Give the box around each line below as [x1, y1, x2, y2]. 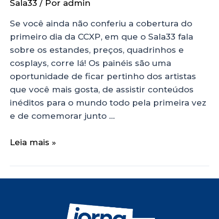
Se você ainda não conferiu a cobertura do [10, 18, 192, 28]
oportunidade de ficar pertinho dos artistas [10, 71, 196, 81]
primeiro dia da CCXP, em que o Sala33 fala [10, 31, 193, 42]
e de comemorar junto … [10, 110, 115, 121]
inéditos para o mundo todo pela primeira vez [10, 97, 206, 108]
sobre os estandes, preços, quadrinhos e [10, 44, 184, 55]
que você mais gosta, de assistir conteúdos [10, 84, 194, 94]
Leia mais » [10, 137, 56, 147]
